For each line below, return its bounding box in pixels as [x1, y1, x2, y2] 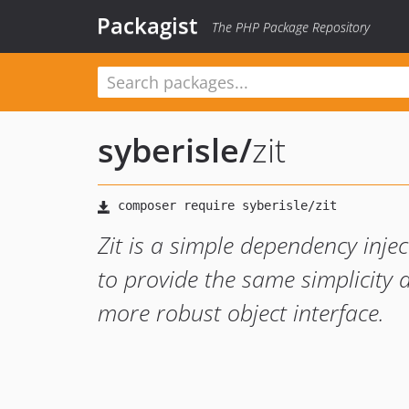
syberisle [98, 128, 239, 173]
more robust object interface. [98, 297, 384, 328]
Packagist [97, 10, 198, 40]
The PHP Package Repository [212, 18, 370, 36]
